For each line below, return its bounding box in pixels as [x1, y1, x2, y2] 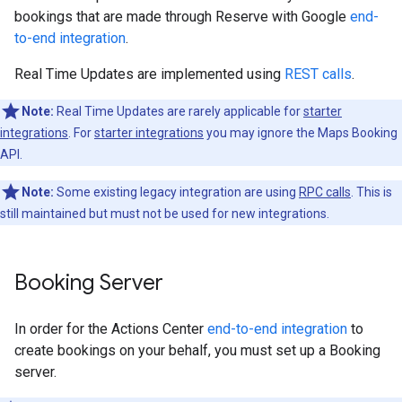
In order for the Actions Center [14, 320, 207, 337]
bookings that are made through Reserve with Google [14, 8, 350, 25]
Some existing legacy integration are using [54, 185, 299, 199]
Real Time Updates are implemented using [14, 66, 284, 83]
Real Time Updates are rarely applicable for [54, 104, 303, 118]
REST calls [284, 66, 352, 83]
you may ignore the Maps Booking [204, 126, 398, 140]
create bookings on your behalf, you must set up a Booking [14, 342, 380, 359]
